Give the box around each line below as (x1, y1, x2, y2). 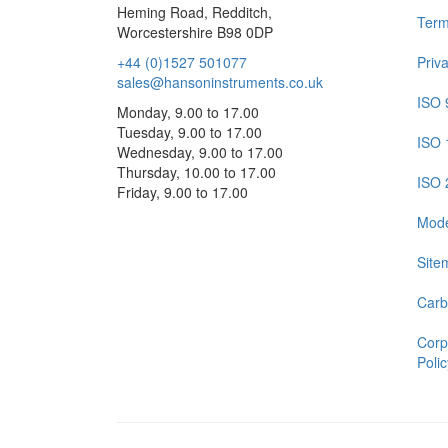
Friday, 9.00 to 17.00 (117, 182, 248, 202)
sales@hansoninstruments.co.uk (117, 72, 323, 92)
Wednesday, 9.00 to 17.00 (117, 142, 283, 162)
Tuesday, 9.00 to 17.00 (117, 122, 262, 142)
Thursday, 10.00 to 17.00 (117, 162, 276, 182)
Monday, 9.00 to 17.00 (117, 102, 259, 122)
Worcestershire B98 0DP (117, 22, 273, 42)
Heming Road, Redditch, (117, 2, 272, 22)
